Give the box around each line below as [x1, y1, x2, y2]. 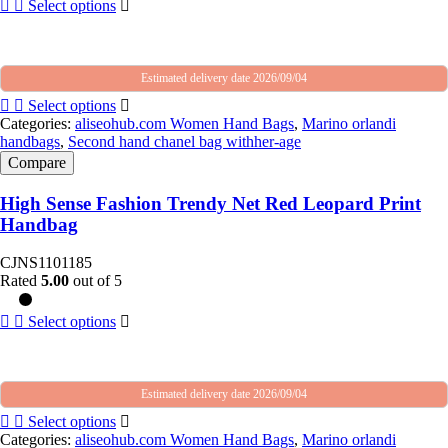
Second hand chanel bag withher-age [68, 132, 301, 150]
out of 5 [69, 272, 122, 290]
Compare [8, 153, 66, 171]
